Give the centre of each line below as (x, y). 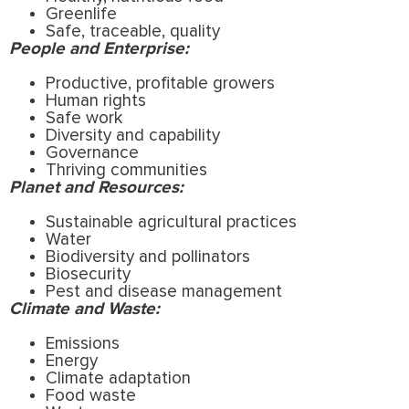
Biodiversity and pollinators (148, 257)
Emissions (83, 343)
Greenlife (81, 14)
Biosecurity (88, 274)
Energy (72, 361)
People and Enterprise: (99, 48)
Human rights (96, 100)
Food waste (91, 395)
